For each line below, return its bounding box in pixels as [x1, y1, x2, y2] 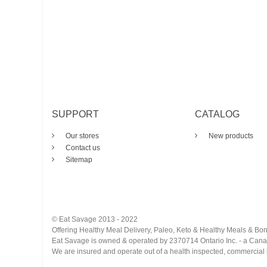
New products [207, 131, 253, 140]
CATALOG [195, 108, 240, 119]
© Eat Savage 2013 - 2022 [52, 215, 138, 223]
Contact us [64, 143, 100, 152]
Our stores [64, 131, 99, 140]
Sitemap [64, 155, 92, 164]
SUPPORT [52, 108, 99, 119]
